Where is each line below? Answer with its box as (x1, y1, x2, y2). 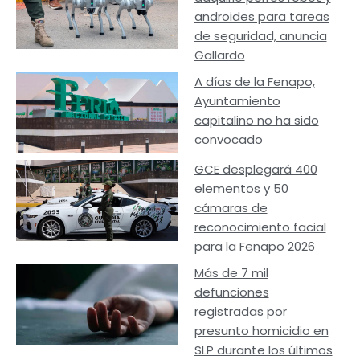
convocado (194, 130, 263, 148)
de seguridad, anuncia (194, 27, 327, 44)
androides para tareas (194, 7, 329, 25)
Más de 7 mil (194, 264, 268, 282)
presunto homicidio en (194, 322, 329, 340)
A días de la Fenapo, (194, 72, 315, 90)
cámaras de (194, 199, 268, 217)
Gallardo (194, 46, 245, 63)
